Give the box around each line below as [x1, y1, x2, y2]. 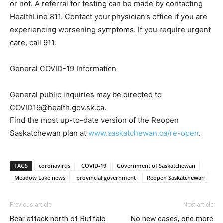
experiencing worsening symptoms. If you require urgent [10, 24, 211, 34]
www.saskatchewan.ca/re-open [88, 128, 199, 138]
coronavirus [39, 161, 70, 169]
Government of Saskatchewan [117, 161, 195, 169]
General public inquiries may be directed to [10, 89, 162, 99]
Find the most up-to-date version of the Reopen [10, 115, 179, 125]
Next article [183, 201, 213, 208]
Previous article [10, 201, 51, 208]
